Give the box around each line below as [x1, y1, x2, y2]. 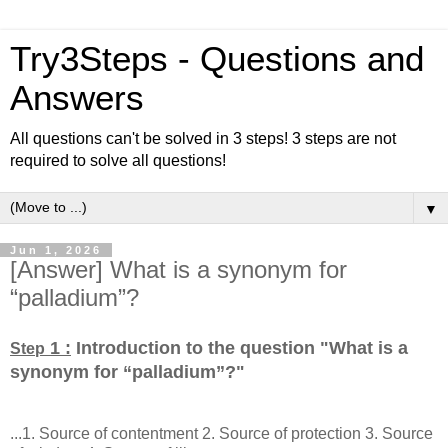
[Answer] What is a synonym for [10, 256, 347, 283]
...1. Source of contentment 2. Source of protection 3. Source [10, 424, 433, 442]
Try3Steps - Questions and [10, 40, 424, 78]
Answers [10, 79, 144, 117]
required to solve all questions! [10, 152, 226, 169]
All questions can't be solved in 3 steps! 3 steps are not [10, 130, 396, 147]
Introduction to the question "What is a [71, 337, 408, 358]
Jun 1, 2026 [10, 244, 102, 256]
